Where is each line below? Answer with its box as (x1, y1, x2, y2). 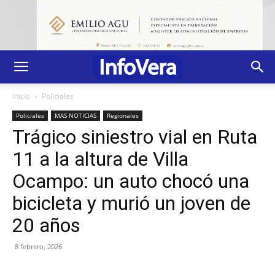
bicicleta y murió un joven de (12, 191, 250, 215)
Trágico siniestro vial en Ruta (12, 125, 257, 149)
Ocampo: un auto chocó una (12, 169, 249, 193)
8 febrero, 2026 (15, 241, 62, 251)
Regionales (107, 110, 139, 120)
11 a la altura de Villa (12, 147, 188, 171)
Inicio (12, 90, 30, 101)
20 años (12, 213, 80, 237)
